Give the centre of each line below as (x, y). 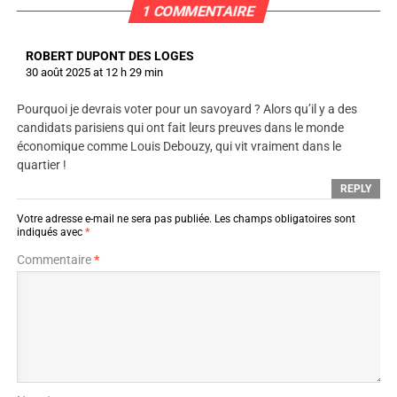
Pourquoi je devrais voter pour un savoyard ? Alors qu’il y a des (187, 110)
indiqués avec (51, 233)
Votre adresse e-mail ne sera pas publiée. (114, 219)
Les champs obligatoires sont (284, 219)
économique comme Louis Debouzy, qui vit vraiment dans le (179, 147)
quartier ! (41, 166)
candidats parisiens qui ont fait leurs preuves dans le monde (180, 128)
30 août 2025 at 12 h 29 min (94, 73)
